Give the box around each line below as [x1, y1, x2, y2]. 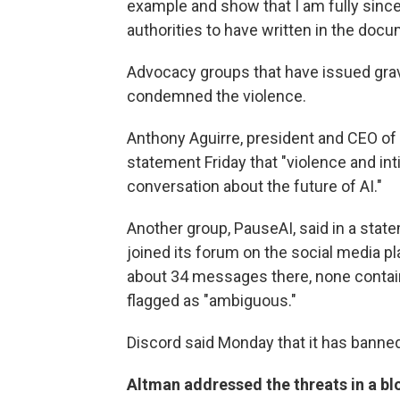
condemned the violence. [127, 87, 306, 106]
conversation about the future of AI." [127, 177, 382, 196]
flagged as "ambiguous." [127, 291, 296, 311]
